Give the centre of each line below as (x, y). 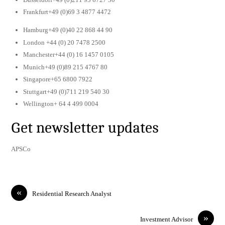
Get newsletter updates (85, 128)
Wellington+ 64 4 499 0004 (61, 104)
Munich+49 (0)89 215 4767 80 (66, 67)
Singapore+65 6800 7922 (58, 79)
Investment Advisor (166, 219)
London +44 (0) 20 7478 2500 (65, 42)
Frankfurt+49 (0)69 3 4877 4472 (67, 12)
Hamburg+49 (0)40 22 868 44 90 (68, 30)
